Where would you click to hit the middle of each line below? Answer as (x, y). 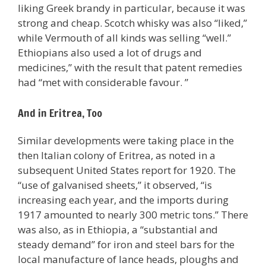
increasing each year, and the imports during (123, 199)
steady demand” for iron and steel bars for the (126, 244)
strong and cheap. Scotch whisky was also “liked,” (132, 23)
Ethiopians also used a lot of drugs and (110, 53)
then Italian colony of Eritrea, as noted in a (117, 155)
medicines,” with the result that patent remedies (130, 68)
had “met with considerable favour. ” (103, 83)
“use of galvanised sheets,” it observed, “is (115, 185)
